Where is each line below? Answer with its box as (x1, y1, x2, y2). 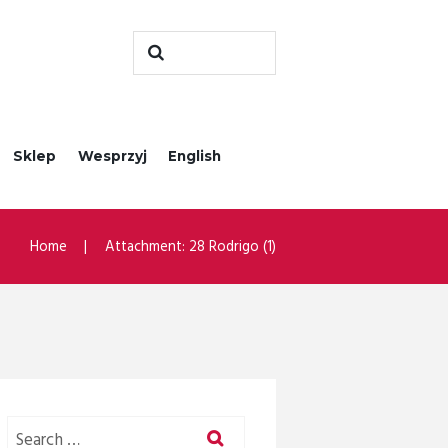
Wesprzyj (77, 148, 147, 165)
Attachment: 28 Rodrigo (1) (105, 235, 276, 260)
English (168, 148, 222, 165)
